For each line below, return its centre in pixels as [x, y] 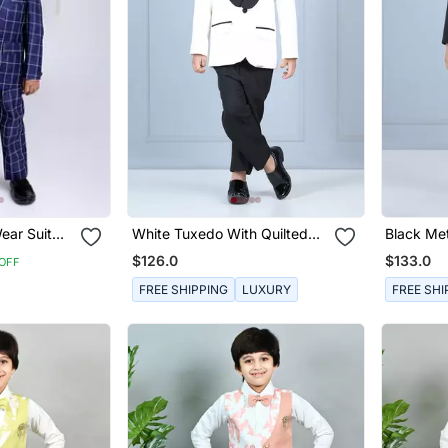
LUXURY [266, 289]
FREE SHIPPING [183, 289]
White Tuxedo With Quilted [219, 234]
